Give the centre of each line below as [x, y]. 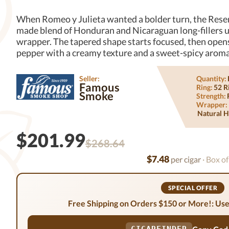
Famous [100, 87]
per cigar [185, 159]
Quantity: [211, 78]
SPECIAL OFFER [193, 188]
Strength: [211, 96]
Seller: [90, 78]
